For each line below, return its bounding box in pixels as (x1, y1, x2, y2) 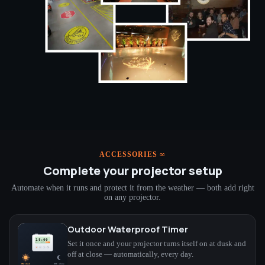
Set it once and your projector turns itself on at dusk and (67, 239, 246, 248)
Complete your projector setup (43, 162, 222, 179)
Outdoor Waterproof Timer (67, 222, 188, 235)
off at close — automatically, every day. (67, 250, 193, 258)
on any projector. (104, 192, 161, 202)
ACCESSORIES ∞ (99, 150, 166, 159)
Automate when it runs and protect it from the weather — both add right (11, 183, 254, 192)
